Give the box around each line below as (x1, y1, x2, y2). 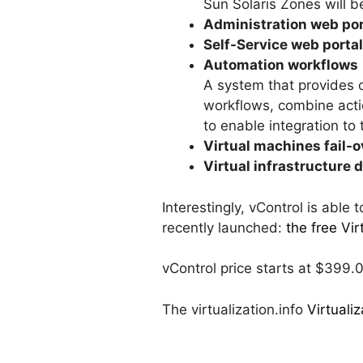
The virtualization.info (162, 301, 307, 318)
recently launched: (162, 219, 286, 236)
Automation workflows (203, 57, 358, 74)
